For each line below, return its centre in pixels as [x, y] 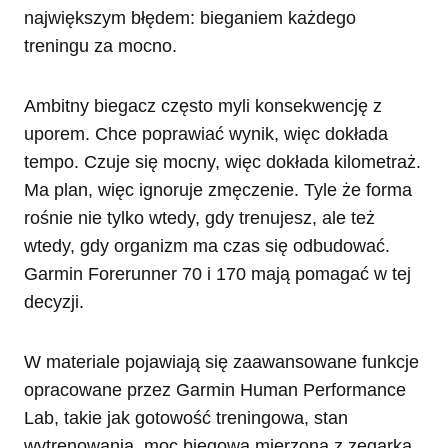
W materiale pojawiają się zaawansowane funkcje [221, 361]
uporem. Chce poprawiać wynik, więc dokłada [206, 133]
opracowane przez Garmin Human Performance [215, 389]
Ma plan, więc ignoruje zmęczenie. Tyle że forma [218, 189]
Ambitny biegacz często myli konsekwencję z [203, 105]
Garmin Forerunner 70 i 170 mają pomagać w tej [217, 273]
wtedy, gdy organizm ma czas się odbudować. [207, 245]
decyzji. [54, 301]
